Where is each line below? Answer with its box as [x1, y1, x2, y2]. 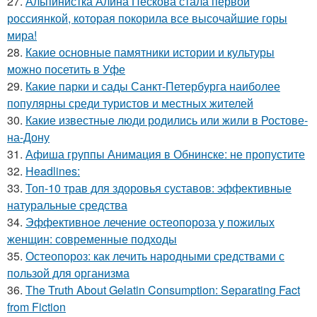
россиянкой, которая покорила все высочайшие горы [7, 10, 287, 27]
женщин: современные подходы [7, 231, 177, 248]
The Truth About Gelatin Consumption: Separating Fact [25, 282, 300, 299]
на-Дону [7, 129, 50, 146]
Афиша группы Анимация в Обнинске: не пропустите [25, 146, 305, 163]
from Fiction [7, 299, 66, 316]
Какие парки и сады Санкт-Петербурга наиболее [25, 78, 280, 95]
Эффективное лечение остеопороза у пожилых [25, 214, 275, 231]
